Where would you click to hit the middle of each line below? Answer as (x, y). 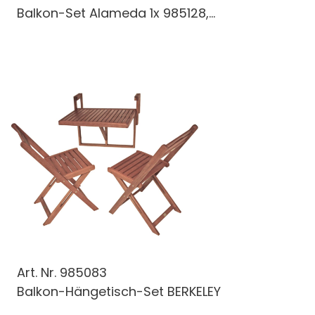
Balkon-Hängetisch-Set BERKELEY (119, 291)
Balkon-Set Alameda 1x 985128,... (116, 13)
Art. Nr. (38, 272)
